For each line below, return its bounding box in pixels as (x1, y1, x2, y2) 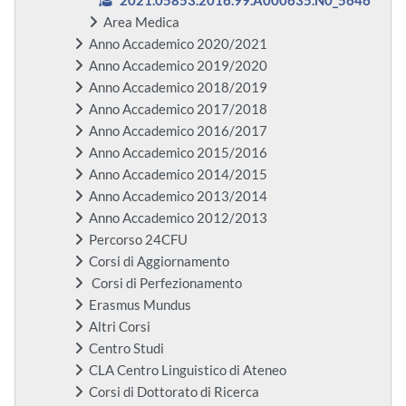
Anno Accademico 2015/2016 (89, 145, 267, 161)
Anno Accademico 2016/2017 (89, 123, 267, 140)
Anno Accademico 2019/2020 (89, 58, 267, 74)
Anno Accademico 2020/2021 (89, 36, 267, 53)
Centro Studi (89, 341, 164, 357)
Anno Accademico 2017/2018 (89, 101, 267, 118)
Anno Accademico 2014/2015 (89, 167, 267, 183)
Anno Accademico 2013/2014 (89, 188, 267, 205)
